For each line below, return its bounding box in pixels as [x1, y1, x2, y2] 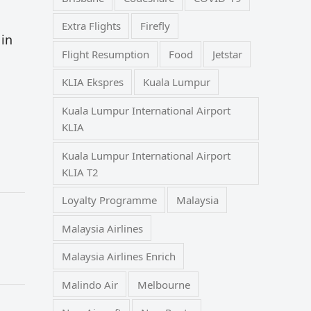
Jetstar [212, 47, 242, 61]
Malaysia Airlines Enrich [61, 249, 176, 264]
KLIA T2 [61, 165, 99, 179]
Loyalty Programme [61, 193, 157, 208]
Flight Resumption [61, 47, 149, 61]
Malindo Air [61, 277, 118, 292]
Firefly [140, 19, 170, 33]
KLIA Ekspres [61, 75, 124, 90]
